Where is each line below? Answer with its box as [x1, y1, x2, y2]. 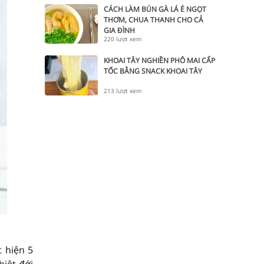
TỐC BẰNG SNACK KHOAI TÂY [104, 66, 202, 76]
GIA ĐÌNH [104, 25, 135, 35]
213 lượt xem [104, 86, 141, 95]
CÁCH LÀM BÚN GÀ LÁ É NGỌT [104, 4, 206, 14]
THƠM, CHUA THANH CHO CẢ [104, 14, 203, 25]
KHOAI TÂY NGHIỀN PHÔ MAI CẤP [104, 55, 215, 65]
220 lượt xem [104, 35, 141, 43]
